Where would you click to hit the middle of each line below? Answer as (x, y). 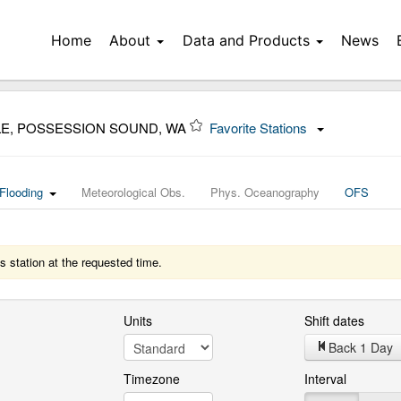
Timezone (151, 379)
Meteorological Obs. (133, 192)
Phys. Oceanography (265, 192)
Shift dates (335, 320)
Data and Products (246, 40)
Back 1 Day (361, 347)
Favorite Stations (260, 128)
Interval (326, 379)
